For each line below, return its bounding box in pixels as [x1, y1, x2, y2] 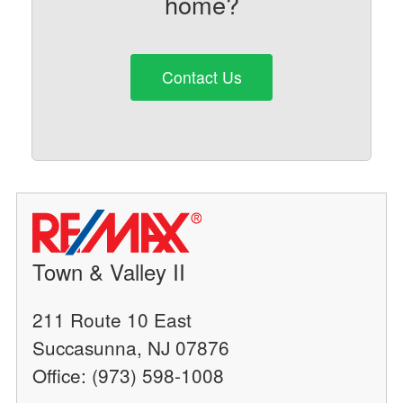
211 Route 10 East [32, 306, 193, 334]
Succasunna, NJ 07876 [32, 334, 230, 362]
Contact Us [161, 66, 242, 89]
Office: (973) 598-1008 [32, 362, 225, 390]
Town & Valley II [32, 255, 186, 288]
